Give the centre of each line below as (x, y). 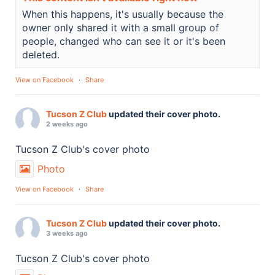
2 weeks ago (67, 124)
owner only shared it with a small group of (121, 27)
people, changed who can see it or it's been (124, 41)
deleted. (41, 54)
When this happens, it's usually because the (123, 14)
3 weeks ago (67, 233)
